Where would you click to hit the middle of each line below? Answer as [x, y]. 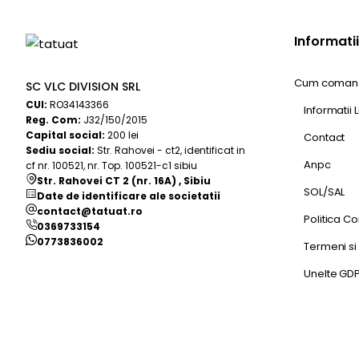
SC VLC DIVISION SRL [83, 87]
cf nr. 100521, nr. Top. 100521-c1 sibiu [111, 165]
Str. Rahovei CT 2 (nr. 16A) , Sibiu [124, 181]
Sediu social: [60, 150]
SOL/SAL [325, 192]
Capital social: [65, 135]
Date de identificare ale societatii [129, 196]
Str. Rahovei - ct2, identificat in [170, 150]
